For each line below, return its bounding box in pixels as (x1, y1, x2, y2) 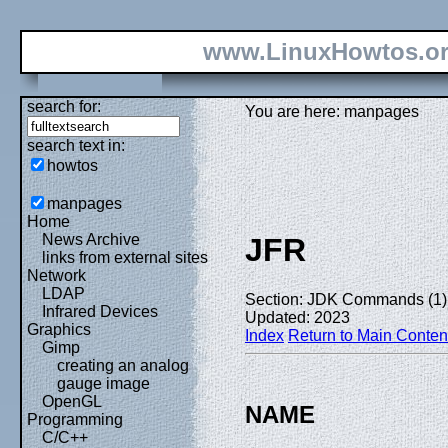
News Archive (42, 231, 140, 248)
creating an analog (57, 357, 189, 374)
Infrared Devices (42, 303, 158, 320)
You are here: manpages (245, 103, 419, 120)
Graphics (27, 321, 91, 338)
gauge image (57, 375, 150, 392)
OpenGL (42, 393, 102, 410)
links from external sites (42, 249, 208, 266)
